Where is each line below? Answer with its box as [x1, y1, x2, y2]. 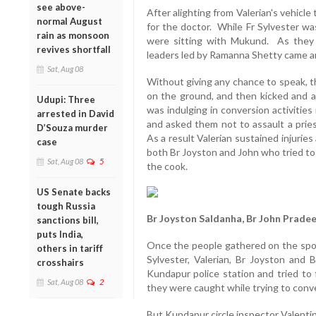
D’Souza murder [37, 121, 108, 133]
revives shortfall [37, 43, 111, 55]
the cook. [146, 160, 188, 173]
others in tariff [37, 242, 103, 254]
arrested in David [37, 107, 114, 119]
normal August [37, 15, 102, 27]
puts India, [37, 228, 83, 240]
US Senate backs [37, 186, 111, 197]
